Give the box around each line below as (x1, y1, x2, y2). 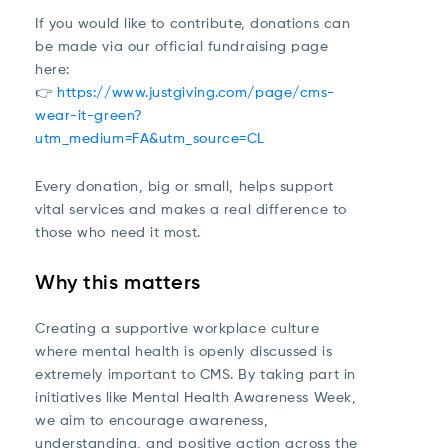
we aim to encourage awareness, (35, 411, 269, 429)
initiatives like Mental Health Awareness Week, (35, 388, 357, 406)
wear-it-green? (35, 106, 143, 124)
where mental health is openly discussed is (35, 342, 333, 360)
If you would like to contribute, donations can (35, 14, 351, 32)
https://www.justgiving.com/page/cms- (57, 83, 335, 101)
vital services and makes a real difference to (35, 200, 347, 218)
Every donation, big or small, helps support (35, 177, 334, 195)
